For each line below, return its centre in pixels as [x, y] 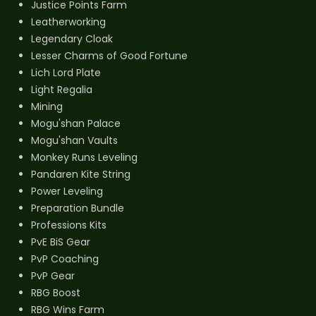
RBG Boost [56, 293]
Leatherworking [68, 22]
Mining [47, 107]
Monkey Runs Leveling [84, 158]
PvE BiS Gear [61, 242]
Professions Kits [69, 225]
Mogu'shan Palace [76, 124]
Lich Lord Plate [66, 73]
